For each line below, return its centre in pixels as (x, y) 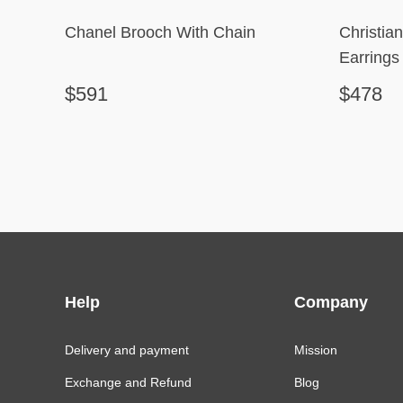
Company (331, 302)
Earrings (369, 58)
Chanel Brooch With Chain (160, 32)
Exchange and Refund (128, 382)
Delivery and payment (127, 350)
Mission (316, 350)
